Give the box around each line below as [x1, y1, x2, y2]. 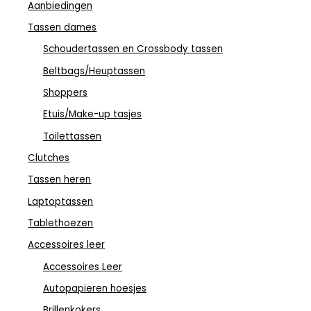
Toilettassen [43, 129, 101, 143]
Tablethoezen [28, 216, 94, 230]
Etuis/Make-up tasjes [43, 108, 142, 121]
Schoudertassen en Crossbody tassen [43, 42, 223, 56]
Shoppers [43, 85, 87, 99]
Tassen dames [28, 20, 97, 34]
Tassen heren [28, 173, 92, 187]
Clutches [28, 151, 70, 165]
